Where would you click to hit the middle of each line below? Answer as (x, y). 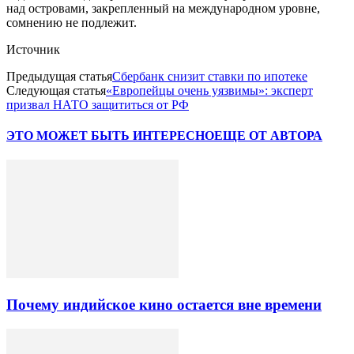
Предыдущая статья (59, 76)
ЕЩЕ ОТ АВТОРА (268, 136)
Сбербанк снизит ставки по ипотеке (210, 76)
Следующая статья (56, 90)
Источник (33, 49)
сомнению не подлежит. (72, 22)
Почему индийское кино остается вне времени (164, 305)
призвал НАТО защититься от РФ (98, 104)
